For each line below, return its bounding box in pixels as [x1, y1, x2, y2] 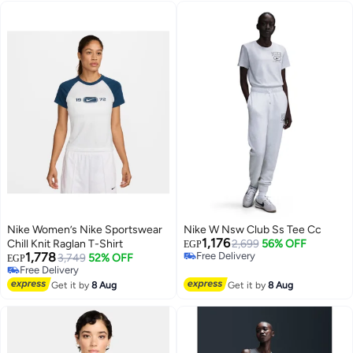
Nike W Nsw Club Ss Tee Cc [184, 222, 321, 236]
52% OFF [88, 251, 133, 265]
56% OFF [262, 236, 307, 251]
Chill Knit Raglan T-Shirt [7, 236, 123, 251]
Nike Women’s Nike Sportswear [7, 222, 162, 236]
